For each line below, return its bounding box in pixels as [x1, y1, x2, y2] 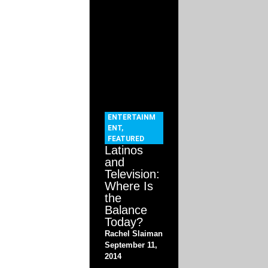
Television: [105, 167, 160, 181]
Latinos [105, 144, 144, 157]
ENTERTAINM [108, 113, 156, 122]
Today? [105, 215, 144, 229]
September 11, [105, 240, 158, 250]
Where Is [105, 179, 154, 193]
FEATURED [108, 135, 145, 144]
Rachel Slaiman [105, 229, 163, 239]
